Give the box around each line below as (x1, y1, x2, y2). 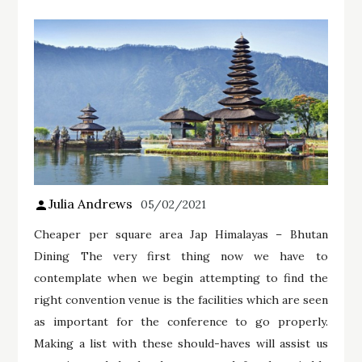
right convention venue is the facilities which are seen (34, 292, 328, 307)
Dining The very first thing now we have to (34, 248, 328, 263)
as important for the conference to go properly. (34, 314, 328, 329)
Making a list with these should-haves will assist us (34, 335, 328, 351)
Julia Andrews (48, 195, 133, 212)
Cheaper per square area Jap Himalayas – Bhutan (34, 226, 328, 242)
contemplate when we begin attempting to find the (34, 270, 328, 285)
